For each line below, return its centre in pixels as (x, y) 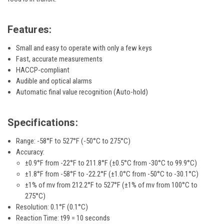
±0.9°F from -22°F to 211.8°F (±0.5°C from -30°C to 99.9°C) (111, 163)
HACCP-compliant (43, 70)
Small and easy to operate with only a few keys (84, 48)
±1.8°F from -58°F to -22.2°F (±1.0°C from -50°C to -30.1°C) (112, 174)
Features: (30, 29)
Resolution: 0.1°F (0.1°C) (52, 207)
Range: (27, 141)
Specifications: (43, 122)
